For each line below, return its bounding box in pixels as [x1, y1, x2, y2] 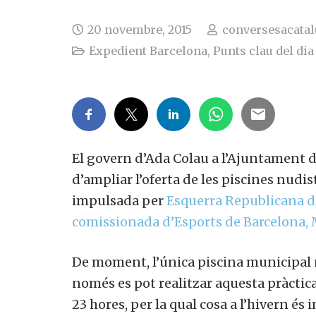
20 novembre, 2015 [87, 23, 193, 37]
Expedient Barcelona [89, 44, 208, 59]
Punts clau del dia [213, 44, 315, 59]
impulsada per [72, 193, 166, 209]
